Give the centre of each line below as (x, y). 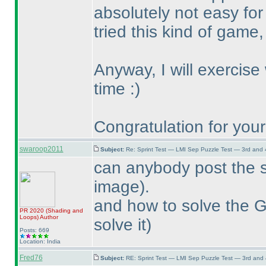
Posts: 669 (34, 230)
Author (48, 217)
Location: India (40, 241)
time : (114, 89)
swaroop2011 (41, 149)
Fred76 (31, 258)
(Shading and (64, 210)
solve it (120, 225)
